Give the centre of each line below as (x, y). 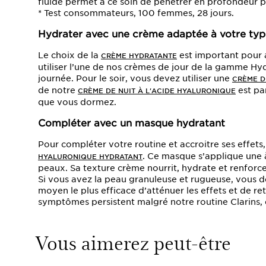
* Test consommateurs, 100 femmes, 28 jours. (136, 13)
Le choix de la (69, 55)
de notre (58, 90)
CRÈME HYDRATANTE (139, 56)
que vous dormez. (77, 102)
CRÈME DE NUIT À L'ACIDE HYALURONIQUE (157, 91)
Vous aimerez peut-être (133, 242)
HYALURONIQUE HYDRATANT (90, 156)
